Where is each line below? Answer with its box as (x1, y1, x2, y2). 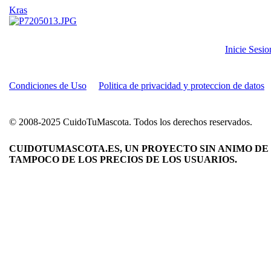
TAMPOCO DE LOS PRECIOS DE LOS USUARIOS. (9, 154, 237, 165)
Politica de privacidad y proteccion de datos (99, 80, 264, 91)
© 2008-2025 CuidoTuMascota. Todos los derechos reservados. (9, 117, 252, 127)
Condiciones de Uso (9, 80, 87, 91)
